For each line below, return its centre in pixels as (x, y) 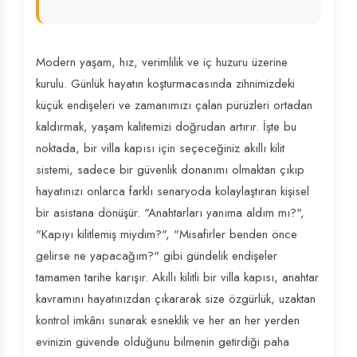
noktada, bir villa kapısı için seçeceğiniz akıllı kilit (160, 148)
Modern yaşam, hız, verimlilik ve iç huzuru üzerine (162, 62)
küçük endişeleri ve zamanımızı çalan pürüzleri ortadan (174, 105)
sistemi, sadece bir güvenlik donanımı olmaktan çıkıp (170, 170)
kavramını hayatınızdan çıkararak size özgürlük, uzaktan (176, 299)
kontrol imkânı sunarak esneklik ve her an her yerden (168, 320)
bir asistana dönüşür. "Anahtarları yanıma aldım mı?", (170, 213)
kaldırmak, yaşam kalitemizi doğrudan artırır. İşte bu (166, 127)
